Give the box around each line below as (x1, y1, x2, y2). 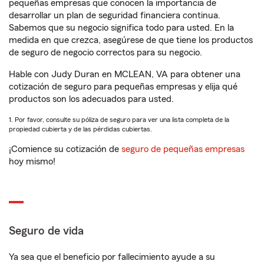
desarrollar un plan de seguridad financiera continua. (9, 11, 220, 20)
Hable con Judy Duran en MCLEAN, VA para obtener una (9, 70, 240, 79)
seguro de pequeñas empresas (119, 144, 245, 154)
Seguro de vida (9, 225, 84, 237)
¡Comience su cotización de (9, 144, 119, 154)
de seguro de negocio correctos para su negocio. (9, 48, 202, 57)
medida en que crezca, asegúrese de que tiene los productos (9, 35, 253, 45)
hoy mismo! (9, 157, 55, 166)
